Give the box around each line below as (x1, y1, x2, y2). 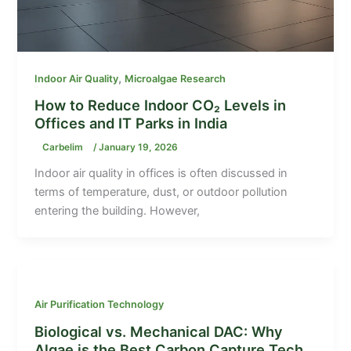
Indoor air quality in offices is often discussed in (34, 166, 288, 181)
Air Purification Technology (34, 298, 165, 310)
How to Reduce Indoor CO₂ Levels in (34, 96, 287, 114)
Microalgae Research (125, 72, 226, 85)
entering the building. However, (34, 204, 201, 219)
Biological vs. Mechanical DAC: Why (34, 322, 284, 340)
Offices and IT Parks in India (34, 114, 228, 132)
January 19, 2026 (99, 142, 179, 154)
